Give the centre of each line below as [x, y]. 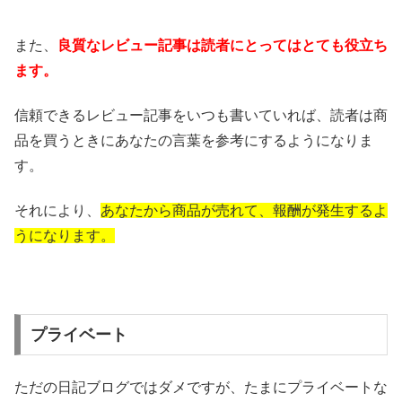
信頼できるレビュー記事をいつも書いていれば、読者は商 [201, 115]
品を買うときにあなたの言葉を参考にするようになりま [194, 140]
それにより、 [57, 211]
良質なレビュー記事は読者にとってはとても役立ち [223, 45]
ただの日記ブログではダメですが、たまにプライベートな [201, 388]
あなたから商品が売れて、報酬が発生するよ [244, 211]
